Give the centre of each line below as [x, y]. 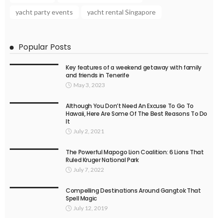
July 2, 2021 [89, 131]
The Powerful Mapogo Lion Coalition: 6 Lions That [135, 152]
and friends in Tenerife [98, 75]
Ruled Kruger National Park [102, 160]
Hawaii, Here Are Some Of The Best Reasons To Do [137, 114]
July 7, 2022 [89, 170]
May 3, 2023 [89, 85]
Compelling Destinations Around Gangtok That [133, 191]
